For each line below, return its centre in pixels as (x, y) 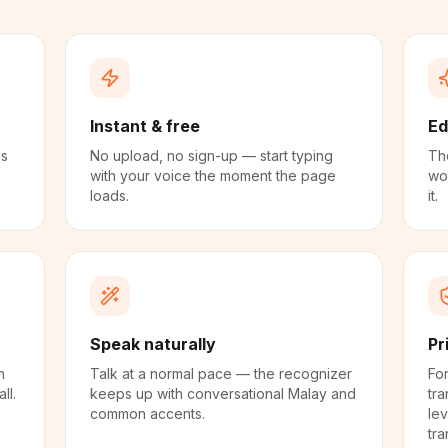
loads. (110, 195)
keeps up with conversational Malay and (223, 393)
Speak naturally (153, 344)
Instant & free (145, 126)
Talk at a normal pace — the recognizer (221, 373)
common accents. (148, 413)
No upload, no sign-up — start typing (212, 155)
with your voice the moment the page (213, 175)
